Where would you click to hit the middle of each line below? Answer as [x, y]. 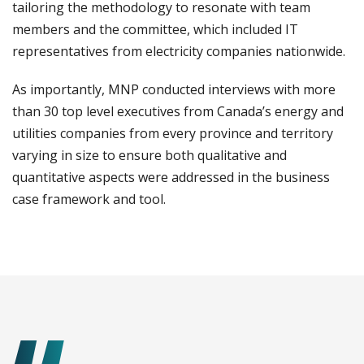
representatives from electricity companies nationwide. [179, 52]
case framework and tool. [89, 199]
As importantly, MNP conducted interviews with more [174, 90]
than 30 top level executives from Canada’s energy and [178, 112]
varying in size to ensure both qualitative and [149, 156]
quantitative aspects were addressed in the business [171, 178]
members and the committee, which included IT [155, 30]
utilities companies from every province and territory [173, 134]
